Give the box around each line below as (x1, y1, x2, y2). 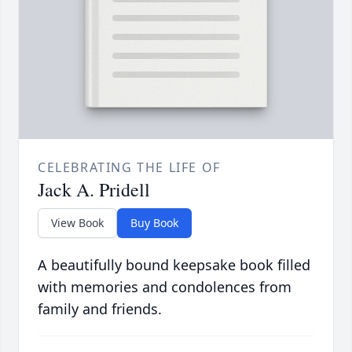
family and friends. (38, 299, 162, 318)
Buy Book (130, 214, 178, 230)
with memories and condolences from (38, 277, 291, 296)
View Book (51, 214, 104, 230)
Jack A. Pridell (38, 176, 150, 202)
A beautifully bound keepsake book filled (38, 255, 310, 274)
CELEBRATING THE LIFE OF (38, 158, 221, 176)
